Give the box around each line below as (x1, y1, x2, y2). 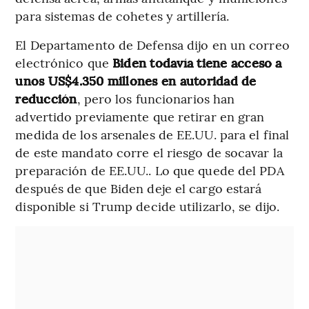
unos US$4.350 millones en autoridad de (15, 72, 257, 90)
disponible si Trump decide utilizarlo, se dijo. (15, 197, 280, 215)
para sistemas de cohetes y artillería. (15, 7, 230, 25)
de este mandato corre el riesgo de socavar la (15, 143, 283, 161)
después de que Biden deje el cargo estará (15, 179, 262, 197)
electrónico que (15, 54, 112, 72)
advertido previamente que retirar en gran (15, 108, 265, 126)
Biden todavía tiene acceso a (112, 54, 282, 72)
